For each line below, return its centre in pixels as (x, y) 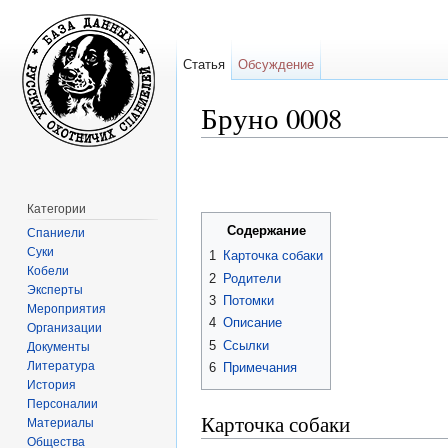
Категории (57, 208)
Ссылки (246, 345)
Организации (65, 327)
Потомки (248, 301)
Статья (204, 64)
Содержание (266, 231)
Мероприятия (67, 308)
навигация (309, 145)
